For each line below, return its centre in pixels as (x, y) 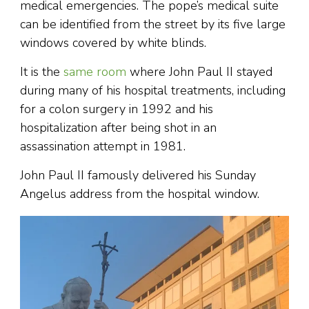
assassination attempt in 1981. (103, 147)
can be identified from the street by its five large (153, 24)
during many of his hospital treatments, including (153, 91)
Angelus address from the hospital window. (140, 194)
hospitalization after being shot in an (118, 128)
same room (95, 72)
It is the (42, 72)
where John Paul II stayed (199, 72)
